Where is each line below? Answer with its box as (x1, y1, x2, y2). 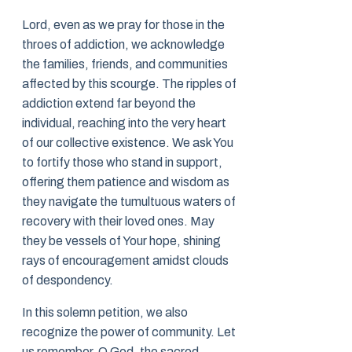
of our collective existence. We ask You (22, 136, 233, 150)
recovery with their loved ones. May (22, 214, 214, 229)
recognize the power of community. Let (22, 325, 236, 339)
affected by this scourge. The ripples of (22, 77, 236, 91)
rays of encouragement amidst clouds (22, 254, 229, 268)
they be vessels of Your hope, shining (22, 234, 221, 248)
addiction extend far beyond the (22, 97, 196, 111)
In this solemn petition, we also (22, 306, 188, 320)
